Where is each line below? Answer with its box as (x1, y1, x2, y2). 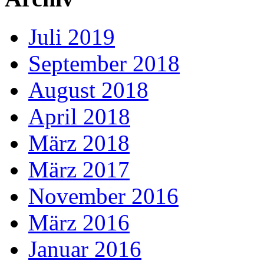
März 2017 (28, 157, 130, 182)
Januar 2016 (28, 236, 141, 262)
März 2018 (28, 130, 130, 156)
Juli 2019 (28, 24, 115, 49)
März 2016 (28, 210, 130, 235)
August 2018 (28, 77, 148, 103)
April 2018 (28, 104, 130, 129)
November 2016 (28, 183, 179, 209)
